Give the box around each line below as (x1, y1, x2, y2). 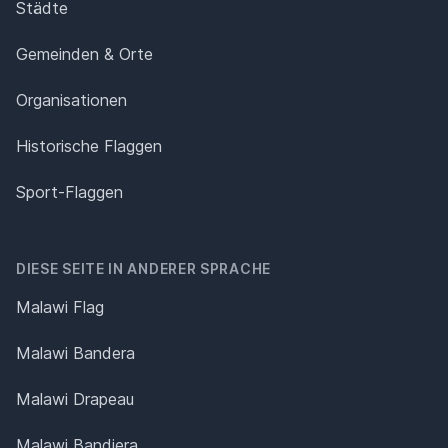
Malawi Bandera (16, 342, 135, 363)
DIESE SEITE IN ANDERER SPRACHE (16, 259, 271, 277)
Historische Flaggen (16, 135, 162, 156)
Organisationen (16, 89, 127, 110)
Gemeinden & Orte (16, 43, 153, 64)
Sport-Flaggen (16, 181, 123, 202)
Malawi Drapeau (16, 388, 134, 409)
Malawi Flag (16, 296, 104, 317)
